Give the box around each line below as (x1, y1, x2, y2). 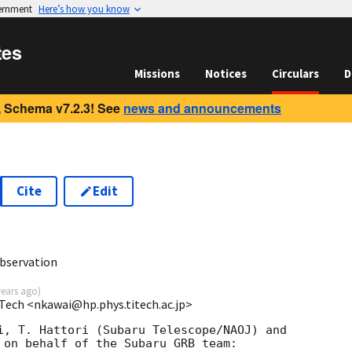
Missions (134, 66, 180, 81)
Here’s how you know (38, 2, 130, 15)
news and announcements (123, 99, 281, 117)
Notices (205, 66, 247, 81)
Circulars (272, 66, 319, 81)
